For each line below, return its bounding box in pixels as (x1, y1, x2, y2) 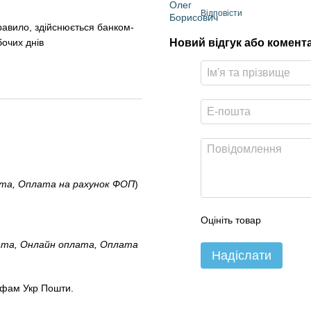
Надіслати (212, 248, 271, 262)
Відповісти (201, 8, 242, 18)
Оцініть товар (201, 214, 261, 226)
